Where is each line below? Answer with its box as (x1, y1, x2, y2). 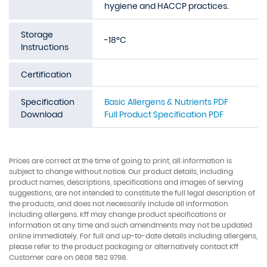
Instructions (21, 41, 69, 53)
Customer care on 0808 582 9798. (9, 252, 128, 262)
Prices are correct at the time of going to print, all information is (9, 156, 232, 166)
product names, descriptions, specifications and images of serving (9, 177, 243, 187)
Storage (21, 29, 53, 41)
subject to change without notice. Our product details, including (9, 166, 233, 176)
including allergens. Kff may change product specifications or (9, 209, 226, 219)
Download (21, 108, 63, 120)
